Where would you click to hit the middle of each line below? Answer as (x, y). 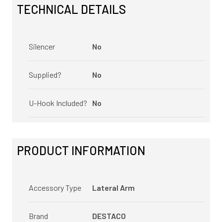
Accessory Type (55, 188)
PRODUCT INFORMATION (81, 150)
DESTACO (109, 216)
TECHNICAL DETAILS (71, 9)
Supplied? (45, 75)
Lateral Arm (113, 188)
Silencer (42, 46)
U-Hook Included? (58, 103)
